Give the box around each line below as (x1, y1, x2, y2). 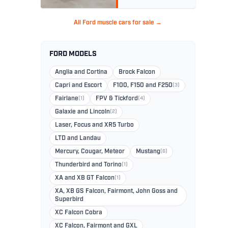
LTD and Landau (54, 135, 101, 142)
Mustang (135, 149, 160, 155)
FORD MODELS (49, 50, 97, 59)
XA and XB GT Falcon (54, 175, 115, 182)
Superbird (54, 196, 83, 203)
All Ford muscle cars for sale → (74, 20, 162, 26)
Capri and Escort (54, 82, 102, 89)
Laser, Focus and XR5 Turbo (54, 122, 134, 129)
